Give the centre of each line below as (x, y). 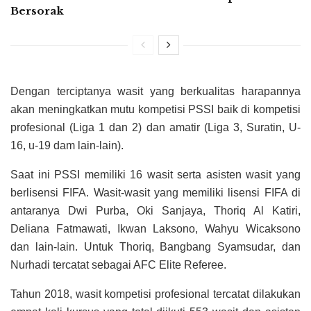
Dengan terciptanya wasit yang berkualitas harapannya (155, 92)
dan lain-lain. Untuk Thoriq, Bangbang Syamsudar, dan (155, 247)
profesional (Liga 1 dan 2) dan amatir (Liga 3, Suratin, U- (155, 128)
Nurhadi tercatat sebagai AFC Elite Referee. (118, 265)
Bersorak (37, 11)
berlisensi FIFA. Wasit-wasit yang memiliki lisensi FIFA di (155, 193)
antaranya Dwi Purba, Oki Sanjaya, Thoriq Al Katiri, (155, 211)
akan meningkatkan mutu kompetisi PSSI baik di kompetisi (155, 110)
